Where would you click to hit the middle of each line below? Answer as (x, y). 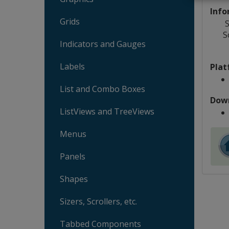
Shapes (74, 179)
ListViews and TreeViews (107, 111)
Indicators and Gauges (103, 44)
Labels (72, 66)
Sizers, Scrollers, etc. (98, 201)
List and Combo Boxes (102, 89)
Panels (73, 156)
